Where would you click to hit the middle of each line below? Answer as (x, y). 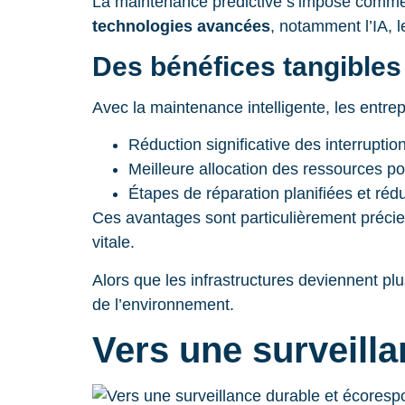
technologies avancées (181, 26)
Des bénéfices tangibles (247, 66)
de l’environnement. (163, 304)
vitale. (113, 243)
